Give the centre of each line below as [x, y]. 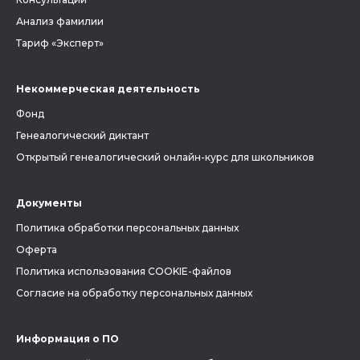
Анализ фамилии [60, 21]
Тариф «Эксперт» [60, 43]
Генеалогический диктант [82, 135]
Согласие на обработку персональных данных [134, 293]
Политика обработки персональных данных [127, 228]
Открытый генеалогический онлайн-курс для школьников [165, 157]
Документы [49, 203]
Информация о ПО [67, 339]
